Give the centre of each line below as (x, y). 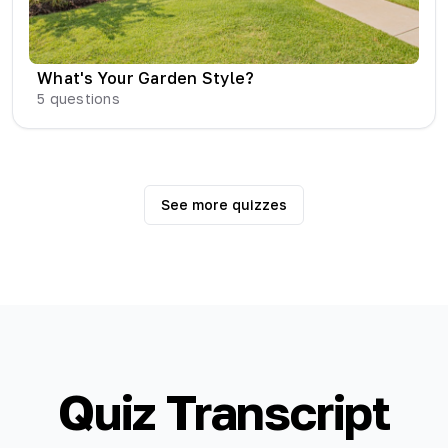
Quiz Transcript (224, 412)
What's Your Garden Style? (146, 78)
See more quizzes (224, 205)
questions (82, 99)
